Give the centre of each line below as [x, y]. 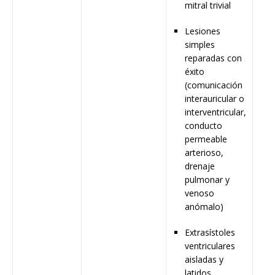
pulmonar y [207, 180]
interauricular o [215, 99]
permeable [206, 139]
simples [200, 45]
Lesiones [203, 31]
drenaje [200, 166]
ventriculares [210, 246]
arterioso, [204, 153]
